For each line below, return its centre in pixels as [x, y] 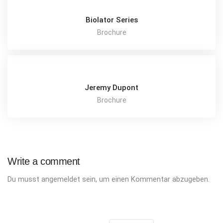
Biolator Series [111, 20]
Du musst [24, 179]
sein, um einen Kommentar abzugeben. [145, 179]
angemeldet [61, 179]
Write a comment [44, 161]
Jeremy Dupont [111, 88]
